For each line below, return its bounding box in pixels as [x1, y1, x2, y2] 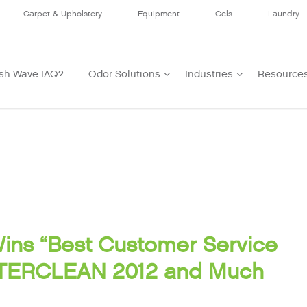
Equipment [138, 8, 180, 19]
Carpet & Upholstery [23, 8, 102, 19]
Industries [185, 67, 233, 81]
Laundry [268, 8, 299, 19]
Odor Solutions [88, 67, 160, 81]
